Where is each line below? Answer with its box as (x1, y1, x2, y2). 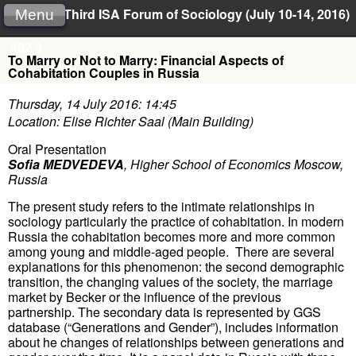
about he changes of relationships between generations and (8, 332, 344, 351)
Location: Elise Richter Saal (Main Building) (8, 112, 253, 131)
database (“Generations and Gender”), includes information (8, 317, 339, 336)
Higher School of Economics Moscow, (130, 155, 343, 174)
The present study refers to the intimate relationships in (8, 196, 315, 215)
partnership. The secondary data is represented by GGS (8, 302, 321, 321)
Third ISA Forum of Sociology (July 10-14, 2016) (64, 5, 350, 23)
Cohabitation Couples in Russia (8, 64, 199, 82)
